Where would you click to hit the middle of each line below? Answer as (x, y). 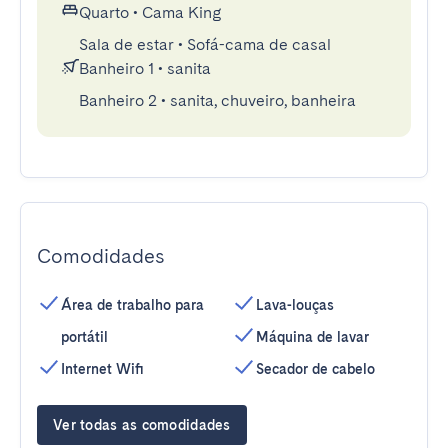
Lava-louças (295, 305)
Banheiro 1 (116, 68)
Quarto (104, 12)
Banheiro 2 (118, 100)
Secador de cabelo (315, 369)
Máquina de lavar (312, 337)
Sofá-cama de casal (259, 44)
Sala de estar (126, 44)
